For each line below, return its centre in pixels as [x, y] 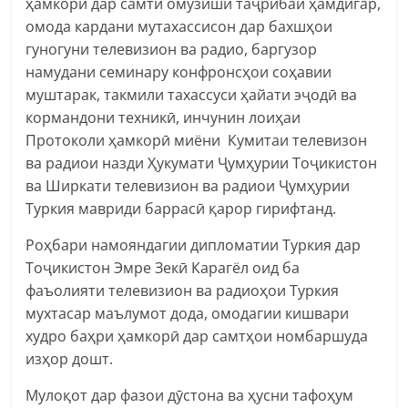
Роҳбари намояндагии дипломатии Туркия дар [194, 245]
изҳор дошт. [70, 358]
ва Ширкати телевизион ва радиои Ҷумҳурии [188, 185]
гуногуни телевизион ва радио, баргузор [172, 49]
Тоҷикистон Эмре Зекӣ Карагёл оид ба [163, 267]
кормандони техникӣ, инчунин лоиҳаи [163, 117]
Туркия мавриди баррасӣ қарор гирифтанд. [181, 208]
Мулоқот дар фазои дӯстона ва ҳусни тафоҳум [190, 395]
